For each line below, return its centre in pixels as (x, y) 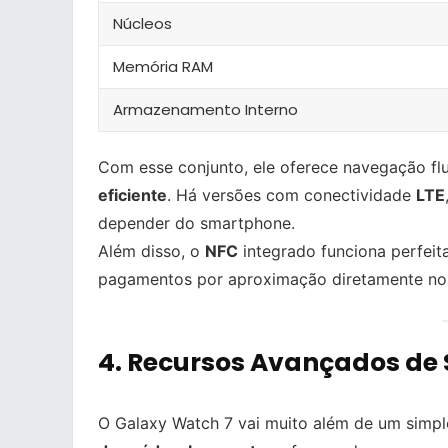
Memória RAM (163, 67)
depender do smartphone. (196, 223)
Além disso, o (151, 251)
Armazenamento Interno (205, 110)
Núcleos (142, 24)
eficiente (132, 195)
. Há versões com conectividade (291, 195)
